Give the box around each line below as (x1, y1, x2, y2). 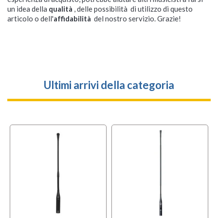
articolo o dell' (7, 14, 54, 23)
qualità (49, 4, 74, 14)
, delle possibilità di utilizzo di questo (74, 4, 193, 14)
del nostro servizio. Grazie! (92, 14, 181, 23)
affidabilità (54, 14, 92, 23)
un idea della (7, 4, 49, 14)
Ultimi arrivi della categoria (44, 78, 174, 92)
